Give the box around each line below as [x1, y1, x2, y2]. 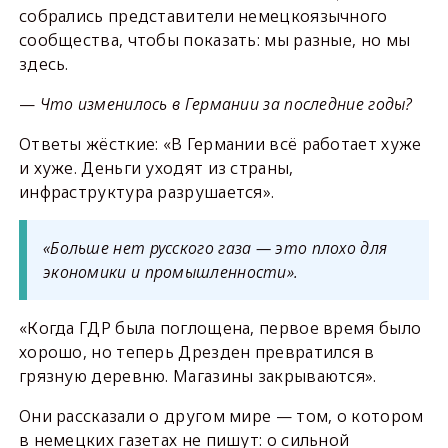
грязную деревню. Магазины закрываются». [18, 364, 377, 387]
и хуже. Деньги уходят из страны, [18, 156, 294, 179]
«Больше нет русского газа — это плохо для [42, 236, 388, 259]
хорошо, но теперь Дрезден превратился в [18, 340, 375, 363]
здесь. [18, 52, 69, 75]
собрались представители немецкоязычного [18, 4, 388, 27]
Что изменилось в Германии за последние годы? [39, 92, 413, 115]
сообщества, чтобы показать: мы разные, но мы [18, 28, 411, 51]
